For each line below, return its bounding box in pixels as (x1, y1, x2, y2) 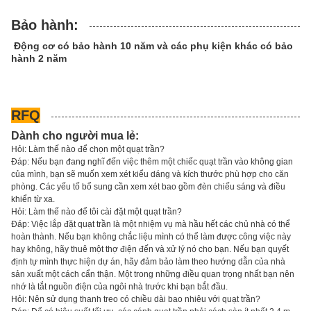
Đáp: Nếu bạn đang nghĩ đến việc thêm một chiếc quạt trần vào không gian (11, 157, 293, 167)
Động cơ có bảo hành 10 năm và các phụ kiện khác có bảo (14, 40, 293, 52)
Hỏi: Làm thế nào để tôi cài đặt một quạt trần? (11, 207, 182, 217)
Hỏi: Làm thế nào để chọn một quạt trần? (11, 144, 165, 155)
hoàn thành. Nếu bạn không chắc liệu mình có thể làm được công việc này (11, 232, 291, 242)
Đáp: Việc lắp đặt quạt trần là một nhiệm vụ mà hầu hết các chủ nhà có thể (11, 219, 290, 230)
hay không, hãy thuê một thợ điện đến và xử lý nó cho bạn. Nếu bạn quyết (11, 244, 289, 255)
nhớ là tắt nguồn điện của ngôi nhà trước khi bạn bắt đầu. (11, 282, 228, 292)
